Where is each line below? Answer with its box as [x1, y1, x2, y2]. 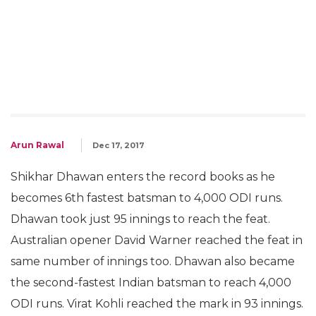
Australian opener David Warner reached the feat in [11, 233, 303, 247]
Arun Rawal [11, 140, 64, 150]
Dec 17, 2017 [92, 140, 145, 150]
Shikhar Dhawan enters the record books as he [11, 170, 275, 183]
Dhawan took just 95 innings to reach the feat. [11, 212, 270, 226]
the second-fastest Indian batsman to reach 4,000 [11, 276, 291, 289]
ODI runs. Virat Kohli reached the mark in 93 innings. [11, 297, 303, 310]
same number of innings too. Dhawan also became [11, 255, 295, 268]
